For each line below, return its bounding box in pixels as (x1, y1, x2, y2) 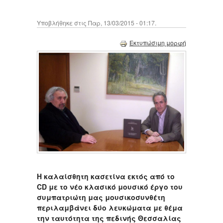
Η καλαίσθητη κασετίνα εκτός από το (37, 171, 175, 181)
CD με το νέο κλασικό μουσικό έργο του (37, 181, 183, 192)
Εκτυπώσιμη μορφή (129, 38, 186, 47)
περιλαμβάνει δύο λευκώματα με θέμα (37, 202, 183, 213)
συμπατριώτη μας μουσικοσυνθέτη (37, 192, 167, 202)
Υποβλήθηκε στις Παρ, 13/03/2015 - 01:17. (37, 18, 156, 27)
